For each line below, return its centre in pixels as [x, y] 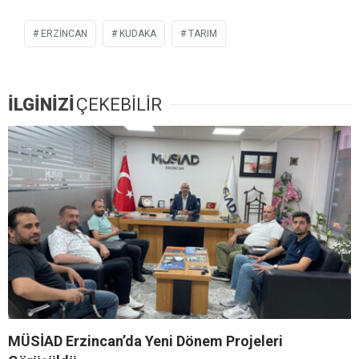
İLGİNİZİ [41, 104]
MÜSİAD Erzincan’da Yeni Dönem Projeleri [145, 341]
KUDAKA [138, 33]
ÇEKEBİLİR [119, 104]
